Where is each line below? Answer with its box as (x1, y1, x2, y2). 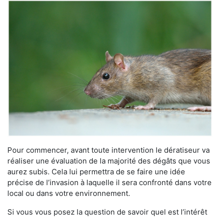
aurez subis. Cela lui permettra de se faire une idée (7, 167, 185, 177)
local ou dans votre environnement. (7, 189, 130, 198)
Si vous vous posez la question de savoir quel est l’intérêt (7, 207, 207, 217)
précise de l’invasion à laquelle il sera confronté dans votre (7, 178, 212, 188)
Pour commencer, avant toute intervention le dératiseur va (7, 145, 210, 155)
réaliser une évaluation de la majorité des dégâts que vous (7, 156, 210, 166)
